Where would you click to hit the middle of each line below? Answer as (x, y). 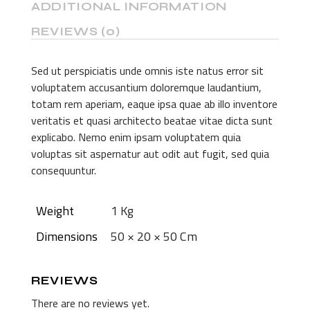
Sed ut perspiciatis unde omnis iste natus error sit (147, 71)
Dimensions (67, 236)
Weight (55, 211)
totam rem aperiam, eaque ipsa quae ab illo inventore (154, 104)
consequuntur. (64, 170)
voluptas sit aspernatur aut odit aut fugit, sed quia (150, 154)
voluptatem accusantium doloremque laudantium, (146, 87)
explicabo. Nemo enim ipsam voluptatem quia (136, 137)
